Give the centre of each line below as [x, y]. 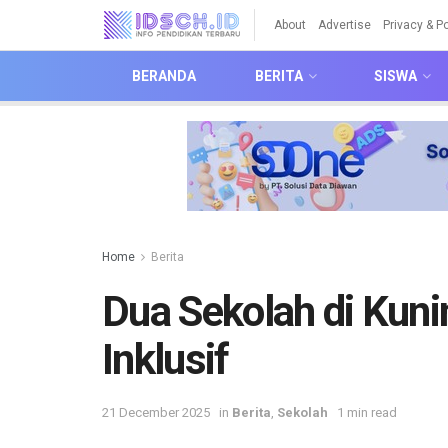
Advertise [344, 25]
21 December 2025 [156, 412]
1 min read [367, 412]
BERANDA [163, 76]
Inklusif [165, 359]
